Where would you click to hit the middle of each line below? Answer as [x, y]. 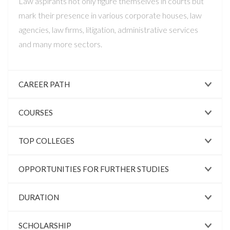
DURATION [39, 197]
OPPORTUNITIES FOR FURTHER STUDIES [94, 169]
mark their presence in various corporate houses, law [110, 15]
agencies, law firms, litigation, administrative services [108, 30]
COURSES [36, 112]
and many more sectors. [60, 44]
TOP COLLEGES [46, 141]
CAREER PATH [44, 84]
